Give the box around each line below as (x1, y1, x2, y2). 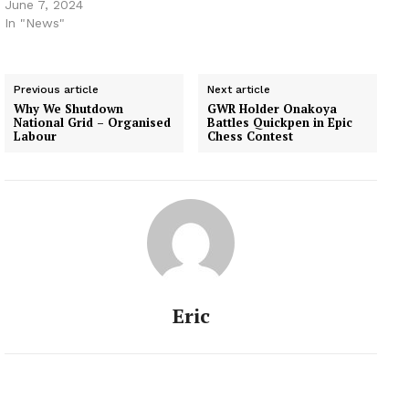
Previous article (14, 82, 99, 96)
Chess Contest (207, 127, 294, 144)
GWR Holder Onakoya (207, 100, 338, 117)
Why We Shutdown (14, 100, 123, 117)
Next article (207, 82, 271, 96)
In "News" (5, 15, 65, 30)
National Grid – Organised (14, 113, 171, 131)
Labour (14, 127, 57, 144)
